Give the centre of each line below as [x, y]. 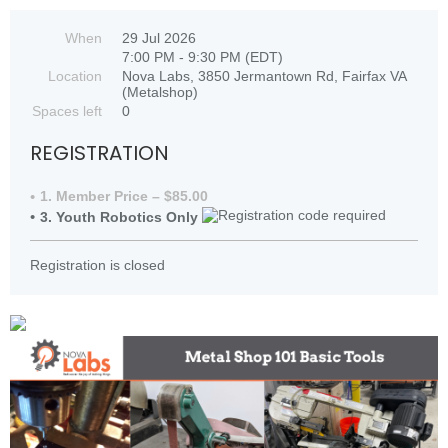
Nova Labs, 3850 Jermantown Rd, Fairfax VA [264, 76]
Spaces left [67, 111]
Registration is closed [97, 265]
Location [75, 76]
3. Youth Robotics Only [121, 217]
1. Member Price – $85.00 [124, 196]
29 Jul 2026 [159, 38]
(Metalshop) [160, 92]
